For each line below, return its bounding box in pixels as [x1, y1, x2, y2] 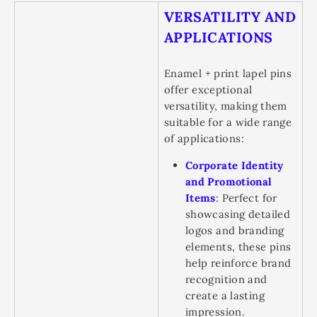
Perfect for [219, 191, 277, 204]
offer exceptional [164, 83, 253, 96]
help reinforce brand [185, 256, 292, 270]
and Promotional [185, 175, 272, 188]
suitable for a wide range [164, 115, 292, 129]
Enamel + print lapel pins [164, 67, 292, 80]
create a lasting [185, 289, 265, 302]
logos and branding [185, 224, 284, 237]
